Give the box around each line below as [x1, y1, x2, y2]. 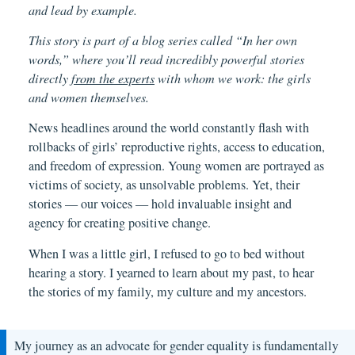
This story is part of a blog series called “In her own [29, 31, 297, 48]
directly [29, 69, 71, 86]
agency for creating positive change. [29, 214, 215, 232]
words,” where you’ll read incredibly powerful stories [29, 50, 304, 67]
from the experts [71, 69, 155, 86]
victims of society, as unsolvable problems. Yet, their [29, 176, 300, 194]
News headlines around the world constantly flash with [29, 119, 309, 137]
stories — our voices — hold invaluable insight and [29, 195, 292, 213]
